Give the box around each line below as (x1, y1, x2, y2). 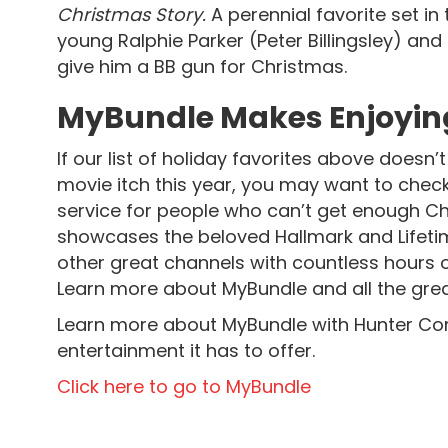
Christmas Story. (57, 2, 211, 27)
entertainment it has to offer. (57, 338, 315, 363)
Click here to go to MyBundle (57, 374, 311, 399)
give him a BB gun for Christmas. (57, 54, 347, 79)
